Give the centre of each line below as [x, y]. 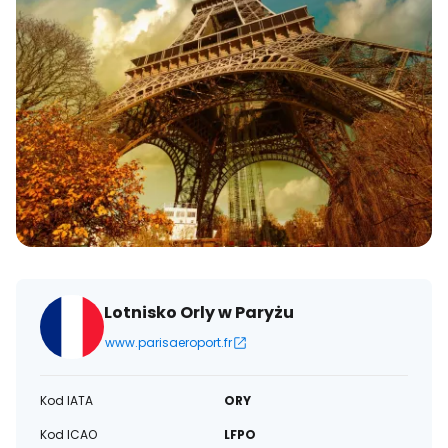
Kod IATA [66, 400]
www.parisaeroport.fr [168, 342]
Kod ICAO [68, 434]
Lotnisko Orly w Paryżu [199, 312]
